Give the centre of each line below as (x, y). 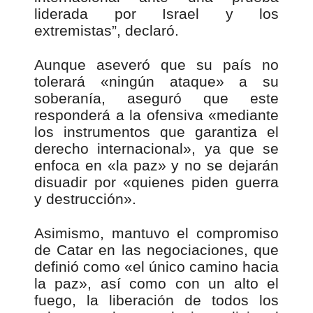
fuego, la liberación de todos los (156, 300)
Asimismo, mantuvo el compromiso (156, 233)
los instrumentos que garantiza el (156, 132)
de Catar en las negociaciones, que (156, 250)
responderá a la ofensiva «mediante (156, 115)
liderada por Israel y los (156, 14)
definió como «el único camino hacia (156, 267)
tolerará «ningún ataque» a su (156, 81)
